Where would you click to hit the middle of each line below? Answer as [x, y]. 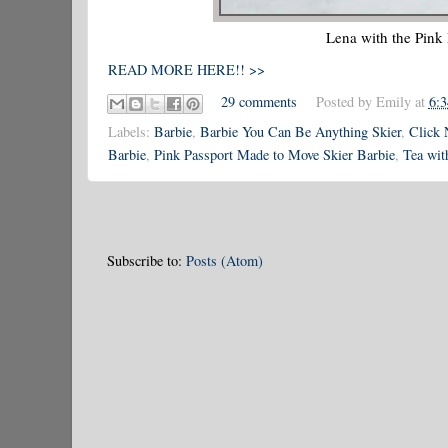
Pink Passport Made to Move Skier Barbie [274, 155]
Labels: [131, 132]
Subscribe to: [146, 260]
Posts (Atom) [224, 260]
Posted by [345, 102]
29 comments [259, 102]
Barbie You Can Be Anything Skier [300, 132]
